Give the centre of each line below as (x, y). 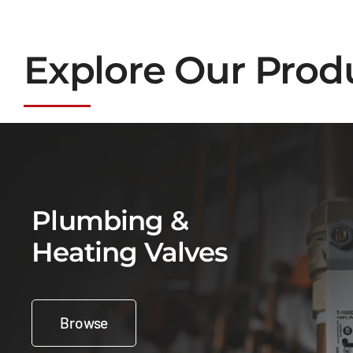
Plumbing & (110, 221)
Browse (84, 323)
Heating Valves (130, 253)
